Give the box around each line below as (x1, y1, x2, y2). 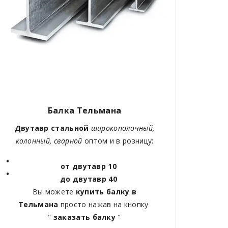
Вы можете (32, 187, 76, 197)
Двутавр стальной (14, 123, 89, 133)
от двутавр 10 (61, 161, 117, 172)
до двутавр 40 (60, 174, 117, 184)
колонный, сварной (15, 136, 82, 146)
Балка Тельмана (47, 105, 122, 117)
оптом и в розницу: (82, 136, 154, 146)
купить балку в (75, 187, 137, 197)
